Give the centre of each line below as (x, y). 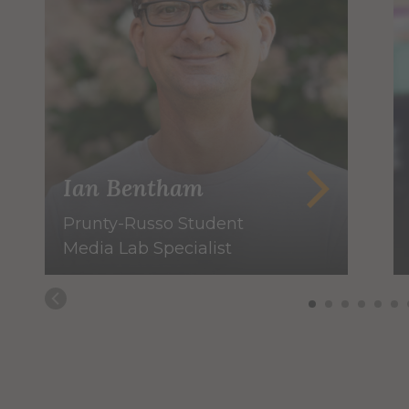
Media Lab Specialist (148, 249)
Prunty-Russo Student (154, 224)
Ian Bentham (134, 188)
